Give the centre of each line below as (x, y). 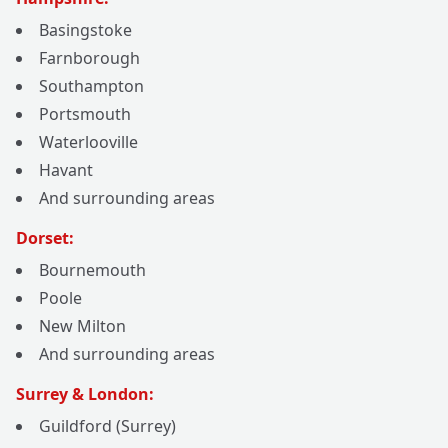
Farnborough (89, 58)
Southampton (91, 86)
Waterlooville (88, 142)
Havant (66, 170)
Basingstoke (85, 30)
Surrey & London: (85, 394)
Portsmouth (85, 114)
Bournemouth (92, 270)
